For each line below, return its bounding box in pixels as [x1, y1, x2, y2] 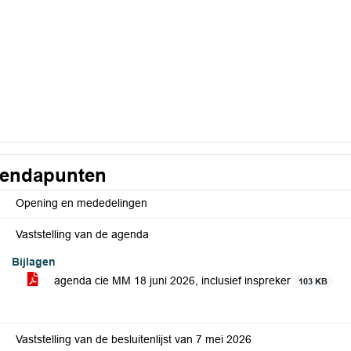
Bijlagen [12, 255, 56, 268]
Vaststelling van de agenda [16, 228, 149, 241]
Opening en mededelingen [16, 197, 147, 209]
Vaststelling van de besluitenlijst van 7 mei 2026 [16, 333, 251, 346]
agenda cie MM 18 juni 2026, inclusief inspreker [51, 274, 294, 287]
